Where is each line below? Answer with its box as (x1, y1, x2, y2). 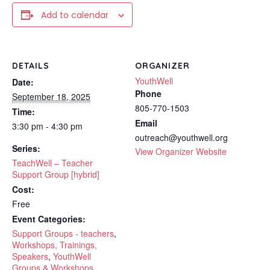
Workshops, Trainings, (12, 239, 97, 251)
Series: (12, 142, 40, 154)
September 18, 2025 (12, 90, 90, 102)
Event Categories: (12, 213, 86, 225)
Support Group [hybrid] (12, 168, 99, 180)
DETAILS (12, 60, 49, 71)
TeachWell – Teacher (12, 157, 93, 169)
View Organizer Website (135, 145, 227, 157)
